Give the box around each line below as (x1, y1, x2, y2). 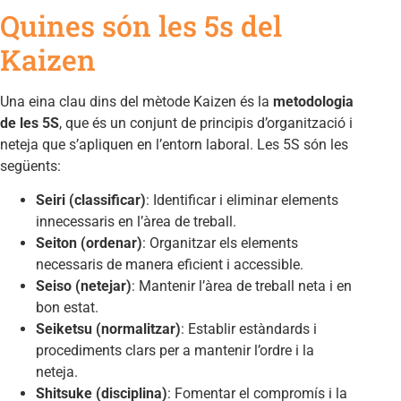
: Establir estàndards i (181, 320, 317, 337)
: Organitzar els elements (142, 234, 298, 252)
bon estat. (36, 298, 98, 316)
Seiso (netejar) (36, 277, 132, 294)
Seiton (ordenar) (36, 234, 142, 252)
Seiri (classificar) (36, 191, 146, 209)
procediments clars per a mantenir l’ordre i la (36, 341, 314, 359)
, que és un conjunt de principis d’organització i (59, 114, 353, 132)
